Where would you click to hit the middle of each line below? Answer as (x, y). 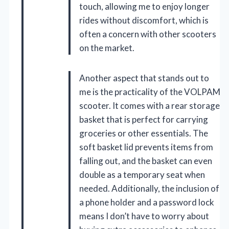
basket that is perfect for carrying (144, 120)
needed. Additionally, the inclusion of (149, 189)
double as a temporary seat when (142, 175)
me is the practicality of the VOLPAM (150, 92)
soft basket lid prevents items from (146, 147)
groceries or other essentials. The (144, 133)
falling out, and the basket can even (146, 161)
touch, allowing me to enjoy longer (144, 7)
